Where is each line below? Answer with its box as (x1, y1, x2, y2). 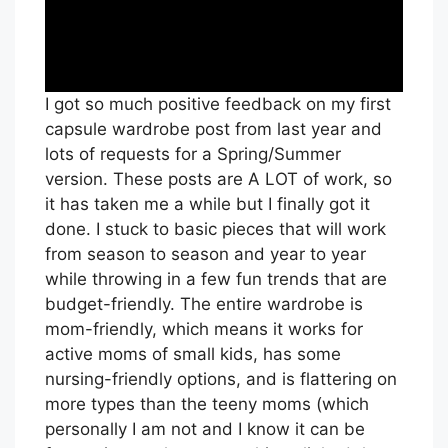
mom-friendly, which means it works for (45, 319, 363, 340)
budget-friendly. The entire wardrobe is (45, 294, 363, 315)
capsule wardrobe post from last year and (45, 119, 382, 140)
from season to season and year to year (45, 244, 366, 265)
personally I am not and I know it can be (45, 419, 365, 440)
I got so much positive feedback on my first (45, 94, 391, 115)
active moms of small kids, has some (45, 344, 341, 365)
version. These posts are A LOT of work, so (45, 169, 392, 190)
